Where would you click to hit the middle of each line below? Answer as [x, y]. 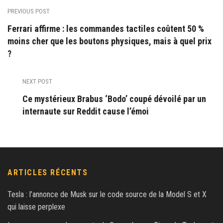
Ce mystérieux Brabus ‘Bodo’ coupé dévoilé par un [114, 99]
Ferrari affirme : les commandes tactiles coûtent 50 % [106, 28]
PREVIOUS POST [29, 11]
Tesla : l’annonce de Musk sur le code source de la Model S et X [107, 194]
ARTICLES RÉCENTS [48, 172]
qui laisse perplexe [36, 207]
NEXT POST [37, 81]
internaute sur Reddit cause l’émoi [86, 111]
